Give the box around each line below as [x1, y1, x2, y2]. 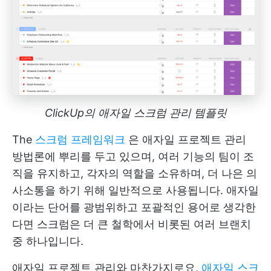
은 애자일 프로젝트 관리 [125, 133, 246, 146]
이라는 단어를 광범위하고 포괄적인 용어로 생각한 [12, 201, 256, 214]
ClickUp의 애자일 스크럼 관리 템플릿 [44, 106, 227, 120]
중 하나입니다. [12, 235, 83, 248]
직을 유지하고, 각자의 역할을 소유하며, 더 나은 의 [12, 167, 257, 180]
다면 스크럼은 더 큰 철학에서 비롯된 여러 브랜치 [12, 218, 251, 231]
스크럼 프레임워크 [35, 133, 125, 146]
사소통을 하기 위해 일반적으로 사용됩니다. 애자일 [12, 184, 259, 197]
